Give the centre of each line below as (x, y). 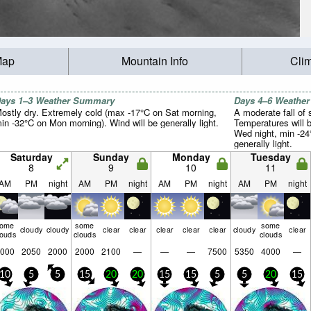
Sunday (111, 157)
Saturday (31, 157)
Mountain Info (155, 61)
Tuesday (271, 157)
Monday (191, 157)
